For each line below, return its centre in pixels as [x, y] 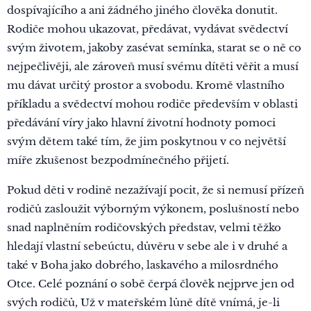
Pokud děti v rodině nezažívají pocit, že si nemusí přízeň [155, 190]
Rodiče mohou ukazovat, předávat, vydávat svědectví [148, 29]
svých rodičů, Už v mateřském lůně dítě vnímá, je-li [143, 302]
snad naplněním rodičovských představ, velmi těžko [144, 227]
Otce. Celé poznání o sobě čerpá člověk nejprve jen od [151, 284]
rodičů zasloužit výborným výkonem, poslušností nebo [153, 209]
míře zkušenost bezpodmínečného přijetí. [118, 160]
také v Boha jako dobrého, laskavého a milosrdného [143, 265]
